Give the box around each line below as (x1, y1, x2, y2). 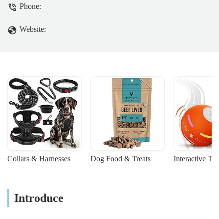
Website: (20, 25, 46, 34)
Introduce (14, 192, 64, 205)
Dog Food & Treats (90, 154, 151, 163)
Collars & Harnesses (7, 154, 70, 163)
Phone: (20, 2, 41, 11)
